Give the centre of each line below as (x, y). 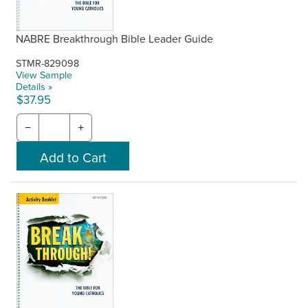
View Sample (44, 74)
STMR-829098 (48, 63)
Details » (34, 86)
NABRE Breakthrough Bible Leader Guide (115, 38)
